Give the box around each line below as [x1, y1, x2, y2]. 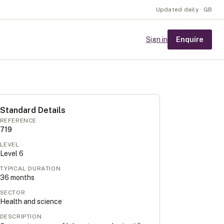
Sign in [146, 35, 167, 43]
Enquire [176, 35, 203, 43]
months [8, 173, 34, 181]
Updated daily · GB [155, 6, 212, 13]
